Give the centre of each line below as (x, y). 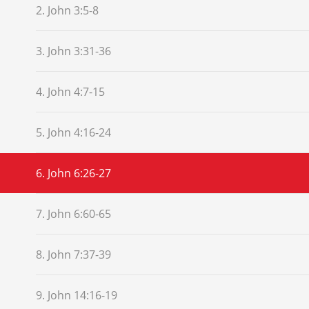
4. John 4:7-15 (70, 91)
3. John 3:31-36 (73, 51)
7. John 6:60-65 (73, 213)
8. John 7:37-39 (73, 254)
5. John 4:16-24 (73, 132)
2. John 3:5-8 (67, 10)
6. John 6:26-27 (73, 173)
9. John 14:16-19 (77, 295)
